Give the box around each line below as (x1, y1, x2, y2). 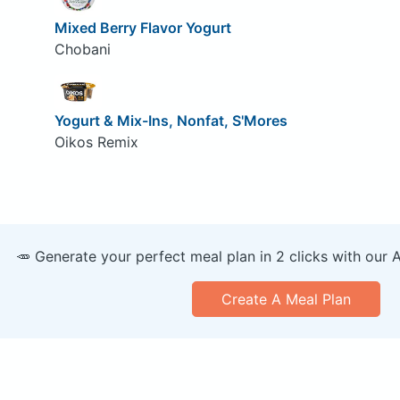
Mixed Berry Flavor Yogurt (54, 19, 231, 37)
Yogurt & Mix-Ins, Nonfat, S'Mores (54, 111, 287, 129)
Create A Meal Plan (221, 289, 351, 308)
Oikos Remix (54, 132, 138, 151)
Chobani (54, 40, 111, 58)
